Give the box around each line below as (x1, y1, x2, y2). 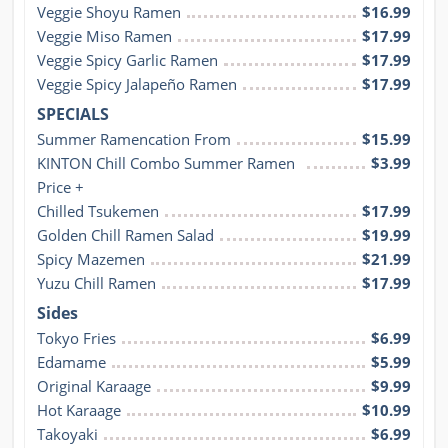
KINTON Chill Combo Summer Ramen (37, 153, 295, 174)
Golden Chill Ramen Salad (37, 225, 214, 246)
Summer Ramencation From (37, 129, 231, 150)
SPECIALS (37, 103, 109, 126)
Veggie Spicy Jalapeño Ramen (37, 74, 237, 95)
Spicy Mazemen (37, 249, 145, 270)
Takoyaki (37, 424, 98, 445)
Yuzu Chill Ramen (37, 273, 156, 294)
